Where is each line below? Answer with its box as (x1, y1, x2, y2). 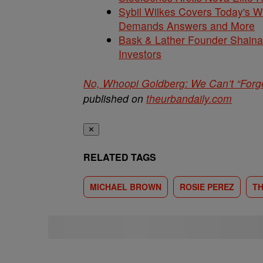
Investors (119, 46, 161, 61)
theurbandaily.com (146, 91, 232, 106)
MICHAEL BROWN (90, 181, 161, 193)
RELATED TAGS (83, 150, 156, 164)
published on (83, 91, 146, 106)
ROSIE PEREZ (180, 181, 234, 193)
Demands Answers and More (119, 18, 255, 33)
